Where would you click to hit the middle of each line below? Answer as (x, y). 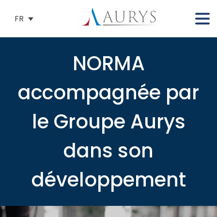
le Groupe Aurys (108, 122)
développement (108, 180)
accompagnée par (108, 93)
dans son (108, 151)
